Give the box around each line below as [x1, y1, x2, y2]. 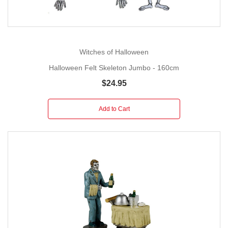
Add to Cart [98, 105, 130, 112]
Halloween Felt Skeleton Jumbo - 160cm [49, 63, 179, 72]
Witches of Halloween [79, 48, 149, 56]
